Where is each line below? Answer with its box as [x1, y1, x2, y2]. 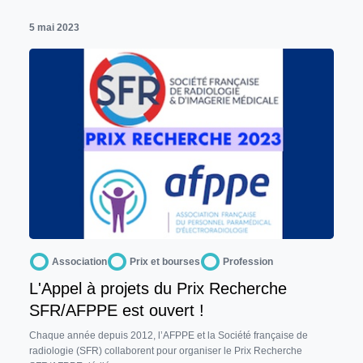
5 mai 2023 [29, 21, 79, 33]
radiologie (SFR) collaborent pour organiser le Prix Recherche [29, 344, 302, 357]
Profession [223, 255, 273, 267]
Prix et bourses [130, 255, 200, 267]
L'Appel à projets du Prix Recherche [29, 279, 287, 297]
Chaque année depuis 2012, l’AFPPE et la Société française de [29, 329, 308, 341]
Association [52, 255, 107, 267]
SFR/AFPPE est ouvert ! [29, 301, 204, 319]
